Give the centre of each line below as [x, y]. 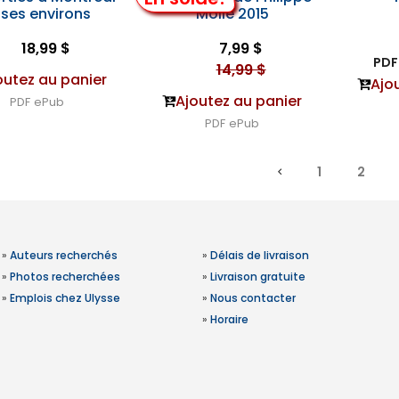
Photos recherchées [65, 277]
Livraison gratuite [257, 277]
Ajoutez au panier [239, 101]
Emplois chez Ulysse [65, 298]
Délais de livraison [259, 255]
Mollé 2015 [232, 14]
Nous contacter [252, 298]
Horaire [229, 319]
